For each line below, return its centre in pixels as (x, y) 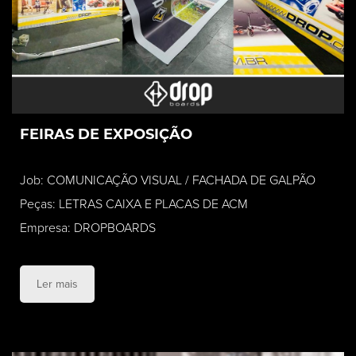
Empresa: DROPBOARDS (88, 228)
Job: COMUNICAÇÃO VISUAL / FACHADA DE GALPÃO (168, 181)
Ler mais (57, 284)
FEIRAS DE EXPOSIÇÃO (106, 135)
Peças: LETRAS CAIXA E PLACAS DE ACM (134, 205)
